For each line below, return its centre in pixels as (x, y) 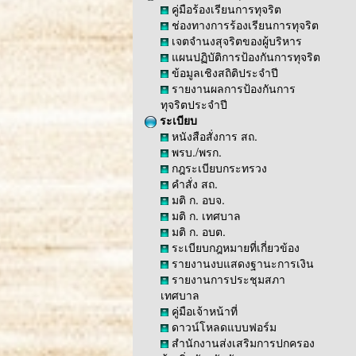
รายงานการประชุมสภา (227, 279)
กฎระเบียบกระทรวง (218, 168)
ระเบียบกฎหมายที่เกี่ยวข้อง (234, 247)
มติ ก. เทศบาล (205, 215)
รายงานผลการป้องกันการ (232, 88)
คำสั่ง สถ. (193, 184)
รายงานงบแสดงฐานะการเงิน (241, 263)
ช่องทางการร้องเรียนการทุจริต (244, 25)
